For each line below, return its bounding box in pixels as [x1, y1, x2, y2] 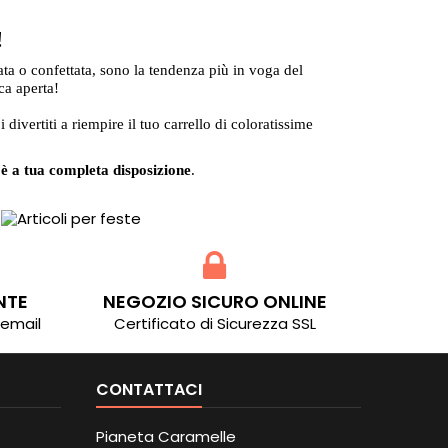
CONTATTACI [96, 377, 202, 401]
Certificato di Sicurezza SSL [113, 312, 316, 334]
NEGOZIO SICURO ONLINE [102, 288, 327, 314]
